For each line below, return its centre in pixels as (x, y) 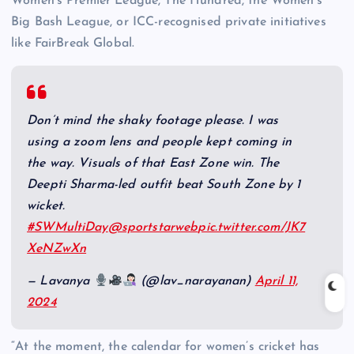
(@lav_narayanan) (196, 282)
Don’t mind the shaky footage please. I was (153, 121)
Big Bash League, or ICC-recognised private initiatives (169, 23)
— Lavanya (60, 282)
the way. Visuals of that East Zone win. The (153, 164)
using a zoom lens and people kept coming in (160, 143)
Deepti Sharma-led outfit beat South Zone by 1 (164, 185)
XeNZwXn (57, 249)
